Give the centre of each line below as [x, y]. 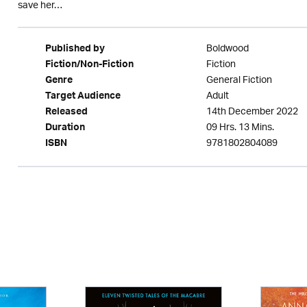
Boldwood [227, 49]
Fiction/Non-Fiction [89, 66]
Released [66, 113]
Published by [75, 50]
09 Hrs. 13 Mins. [240, 128]
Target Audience [83, 97]
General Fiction [239, 81]
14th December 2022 [252, 112]
